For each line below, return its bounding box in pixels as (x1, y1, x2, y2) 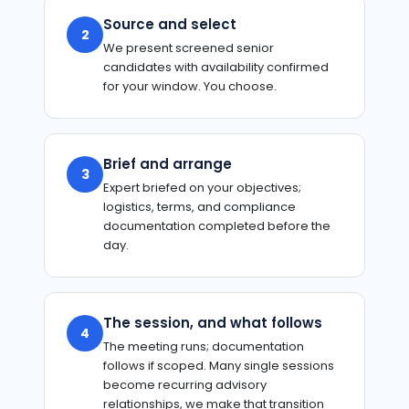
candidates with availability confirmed (103, 58, 329, 77)
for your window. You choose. (103, 78, 277, 96)
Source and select (103, 15, 236, 35)
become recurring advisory (103, 376, 267, 394)
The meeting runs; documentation (103, 338, 304, 356)
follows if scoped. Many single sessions (103, 357, 334, 375)
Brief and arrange (103, 154, 232, 174)
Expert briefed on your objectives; (103, 179, 301, 197)
